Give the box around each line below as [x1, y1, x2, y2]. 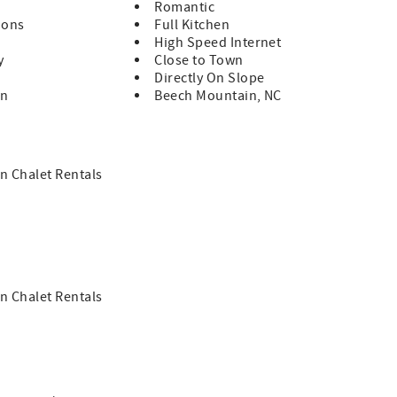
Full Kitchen [154, 16, 230, 35]
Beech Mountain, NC [154, 87, 282, 105]
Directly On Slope [154, 69, 265, 88]
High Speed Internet [154, 34, 282, 52]
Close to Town [154, 51, 244, 70]
